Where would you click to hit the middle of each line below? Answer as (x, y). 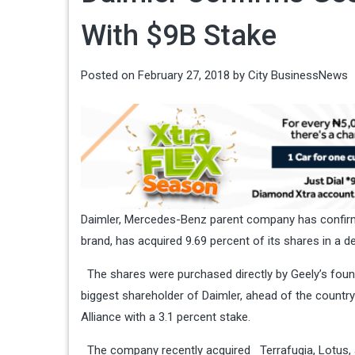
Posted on (109, 75)
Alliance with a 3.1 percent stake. (166, 317)
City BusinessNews (298, 75)
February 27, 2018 (184, 75)
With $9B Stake (179, 35)
